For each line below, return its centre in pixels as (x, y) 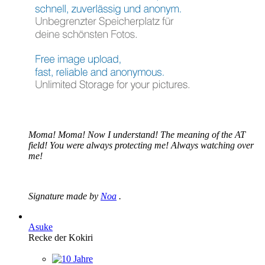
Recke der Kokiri (61, 237)
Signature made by (64, 196)
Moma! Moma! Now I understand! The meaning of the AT (137, 134)
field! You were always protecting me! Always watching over (141, 145)
